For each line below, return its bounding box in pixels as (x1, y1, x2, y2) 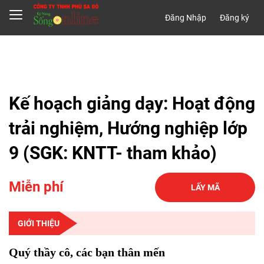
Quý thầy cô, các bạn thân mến (9, 246, 165, 259)
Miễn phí (9, 179, 64, 195)
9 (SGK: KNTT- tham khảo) (9, 143, 217, 163)
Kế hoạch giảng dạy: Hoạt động (9, 93, 255, 114)
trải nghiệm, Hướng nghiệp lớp (9, 118, 247, 138)
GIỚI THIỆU (18, 219, 60, 228)
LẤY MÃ (190, 182, 220, 192)
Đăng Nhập (165, 13, 206, 22)
